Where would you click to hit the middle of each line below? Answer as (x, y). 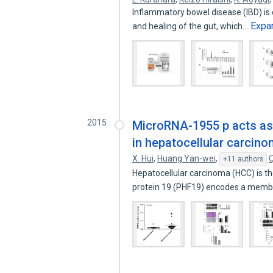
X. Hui (143, 158)
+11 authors (243, 159)
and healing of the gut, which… (191, 26)
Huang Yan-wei (187, 158)
